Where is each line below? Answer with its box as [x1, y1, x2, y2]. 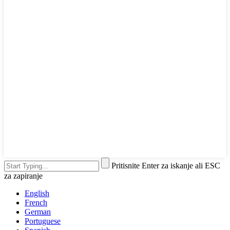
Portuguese [25, 216, 61, 225]
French [25, 198, 47, 207]
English [25, 188, 49, 198]
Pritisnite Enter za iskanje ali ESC [111, 161, 220, 170]
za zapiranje [4, 171, 43, 180]
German [25, 207, 51, 216]
